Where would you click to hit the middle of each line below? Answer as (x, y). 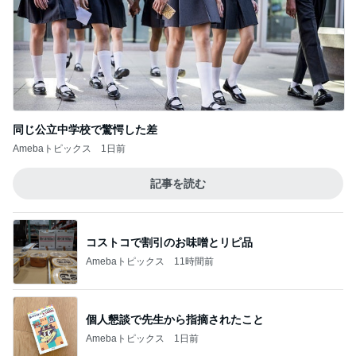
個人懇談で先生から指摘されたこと (175, 319)
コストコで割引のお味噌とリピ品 (169, 242)
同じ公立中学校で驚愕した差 (85, 130)
